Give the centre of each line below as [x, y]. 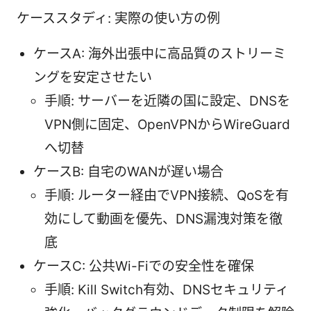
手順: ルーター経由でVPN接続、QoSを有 [167, 195]
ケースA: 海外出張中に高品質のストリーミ [160, 53]
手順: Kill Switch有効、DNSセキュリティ [167, 289]
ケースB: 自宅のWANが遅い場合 [128, 171]
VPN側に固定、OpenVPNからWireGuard [167, 124]
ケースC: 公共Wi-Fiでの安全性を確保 [144, 266]
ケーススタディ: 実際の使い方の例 [118, 18]
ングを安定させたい [93, 77]
